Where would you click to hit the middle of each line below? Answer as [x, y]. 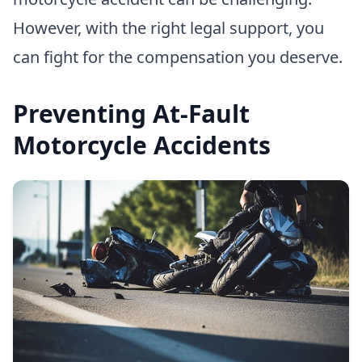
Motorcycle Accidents [142, 145]
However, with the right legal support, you [168, 28]
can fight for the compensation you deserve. [178, 57]
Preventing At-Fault [131, 114]
